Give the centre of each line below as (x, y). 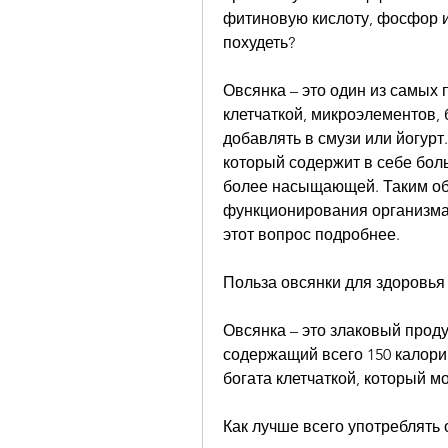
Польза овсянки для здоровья (334, 283)
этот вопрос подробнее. (311, 235)
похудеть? (259, 43)
